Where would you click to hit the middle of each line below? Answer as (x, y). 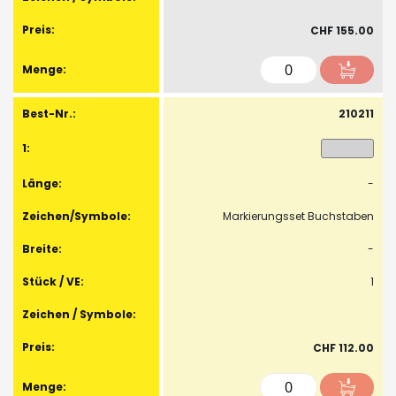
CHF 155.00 (342, 30)
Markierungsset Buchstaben (298, 216)
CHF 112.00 (343, 347)
